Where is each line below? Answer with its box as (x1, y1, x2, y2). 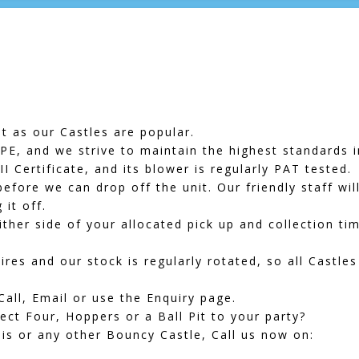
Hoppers (65, 309, 121, 324)
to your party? (206, 309, 306, 324)
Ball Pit (157, 309, 207, 324)
